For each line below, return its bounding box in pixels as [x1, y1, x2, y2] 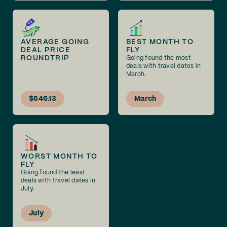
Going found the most [126, 55, 191, 61]
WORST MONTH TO [21, 153, 98, 160]
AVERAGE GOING [21, 39, 90, 46]
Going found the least [21, 170, 86, 175]
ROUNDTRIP [21, 55, 70, 62]
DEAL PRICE [21, 47, 71, 54]
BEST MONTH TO [126, 39, 194, 46]
